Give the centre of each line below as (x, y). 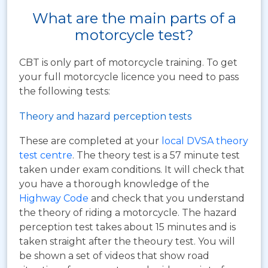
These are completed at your (89, 141)
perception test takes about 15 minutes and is (127, 227)
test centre (46, 155)
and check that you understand (167, 198)
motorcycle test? (134, 35)
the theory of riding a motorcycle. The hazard (128, 212)
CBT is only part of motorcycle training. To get (128, 62)
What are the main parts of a (134, 18)
